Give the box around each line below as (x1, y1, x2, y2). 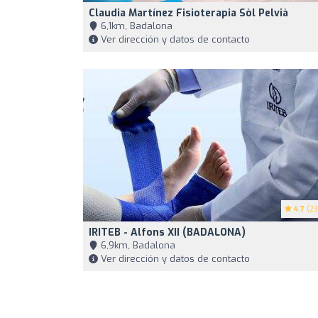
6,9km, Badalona (98, 239, 175, 251)
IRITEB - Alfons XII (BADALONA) (89, 226, 246, 239)
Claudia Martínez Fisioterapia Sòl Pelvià (89, 6, 288, 20)
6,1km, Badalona (98, 20, 172, 32)
